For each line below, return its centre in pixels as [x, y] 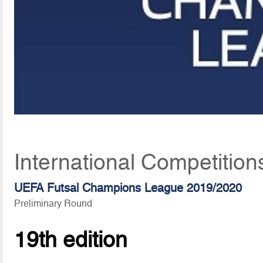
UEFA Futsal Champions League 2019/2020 [128, 188]
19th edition [71, 239]
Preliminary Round [53, 204]
